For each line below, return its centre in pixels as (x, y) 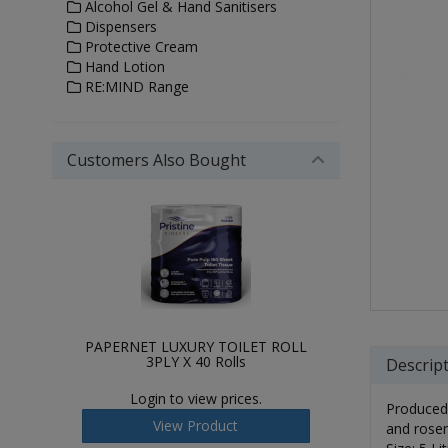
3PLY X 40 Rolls (195, 361)
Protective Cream (139, 46)
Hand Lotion (123, 66)
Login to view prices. (195, 398)
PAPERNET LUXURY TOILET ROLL (195, 346)
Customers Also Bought (156, 160)
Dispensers (119, 26)
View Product (196, 425)
